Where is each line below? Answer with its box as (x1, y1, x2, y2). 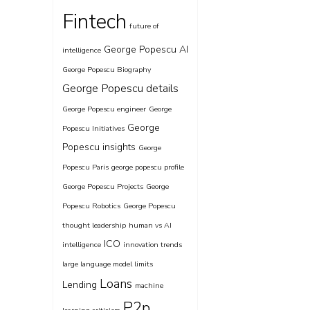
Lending (62, 278, 97, 291)
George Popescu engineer (62, 104, 146, 114)
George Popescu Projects (62, 181, 143, 192)
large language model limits (62, 259, 153, 269)
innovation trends (123, 239, 182, 250)
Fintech (62, 8, 127, 35)
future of (129, 21, 159, 31)
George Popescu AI (104, 43, 188, 56)
